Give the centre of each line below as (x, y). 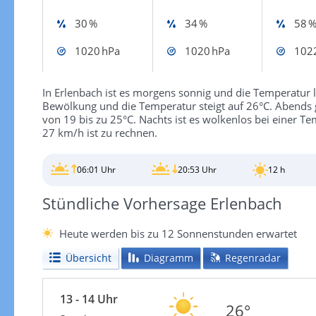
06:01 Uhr (96, 170)
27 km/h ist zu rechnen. (99, 132)
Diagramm (168, 257)
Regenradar (253, 257)
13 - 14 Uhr (89, 299)
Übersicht (88, 257)
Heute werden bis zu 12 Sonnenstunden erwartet (178, 233)
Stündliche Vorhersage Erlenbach (162, 203)
